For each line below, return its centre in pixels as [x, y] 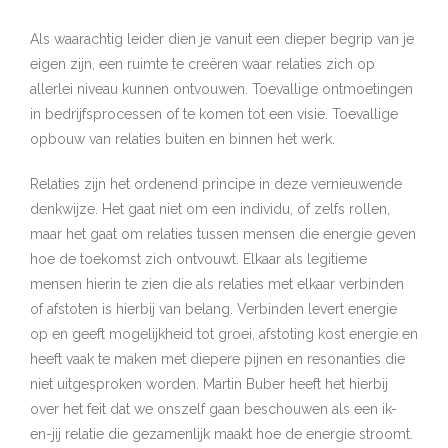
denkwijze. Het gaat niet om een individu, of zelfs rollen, [210, 209]
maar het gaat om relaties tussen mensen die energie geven [223, 234]
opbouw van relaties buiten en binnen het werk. [182, 139]
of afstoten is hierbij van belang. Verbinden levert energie [213, 309]
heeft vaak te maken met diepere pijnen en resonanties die [217, 359]
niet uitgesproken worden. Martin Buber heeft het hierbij [209, 384]
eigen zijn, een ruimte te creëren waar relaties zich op [202, 64]
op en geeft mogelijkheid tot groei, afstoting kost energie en [224, 334]
